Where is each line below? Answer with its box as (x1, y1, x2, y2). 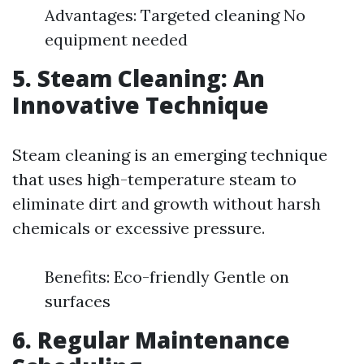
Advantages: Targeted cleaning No (45, 5, 305, 25)
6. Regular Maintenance (12, 324, 290, 355)
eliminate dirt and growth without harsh (12, 193, 321, 214)
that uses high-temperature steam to (12, 169, 297, 189)
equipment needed (45, 29, 188, 50)
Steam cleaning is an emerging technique (12, 145, 327, 165)
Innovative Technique (12, 89, 269, 120)
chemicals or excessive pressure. (12, 218, 265, 238)
